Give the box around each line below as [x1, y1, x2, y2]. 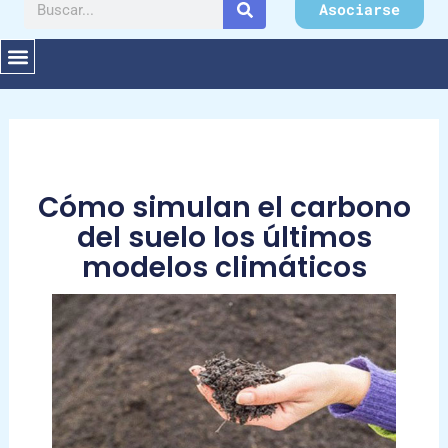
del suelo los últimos [76, 218, 372, 257]
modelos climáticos [81, 248, 367, 287]
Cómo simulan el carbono [37, 188, 411, 227]
